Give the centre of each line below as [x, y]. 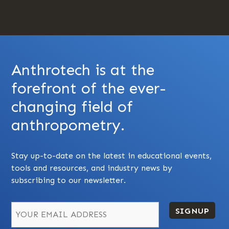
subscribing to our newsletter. [69, 180]
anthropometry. [68, 125]
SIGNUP [192, 211]
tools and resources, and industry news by [92, 168]
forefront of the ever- [89, 88]
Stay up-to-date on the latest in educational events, [112, 155]
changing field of [72, 107]
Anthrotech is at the [83, 70]
